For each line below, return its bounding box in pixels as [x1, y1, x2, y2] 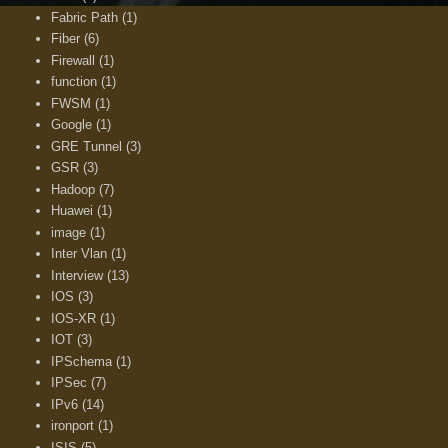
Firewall [51, 52, 96, 68]
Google [51, 117, 93, 133]
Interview [51, 267, 104, 283]
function [51, 74, 98, 90]
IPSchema [51, 353, 113, 369]
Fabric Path [51, 9, 119, 25]
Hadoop [51, 181, 96, 197]
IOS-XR [51, 310, 97, 326]
